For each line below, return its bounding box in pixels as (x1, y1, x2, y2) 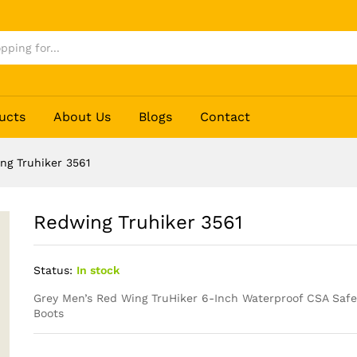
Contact (200, 109, 251, 125)
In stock (76, 264, 120, 277)
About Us (53, 109, 112, 125)
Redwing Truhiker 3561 (33, 211, 242, 234)
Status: (33, 264, 73, 277)
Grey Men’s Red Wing (33, 292, 151, 305)
